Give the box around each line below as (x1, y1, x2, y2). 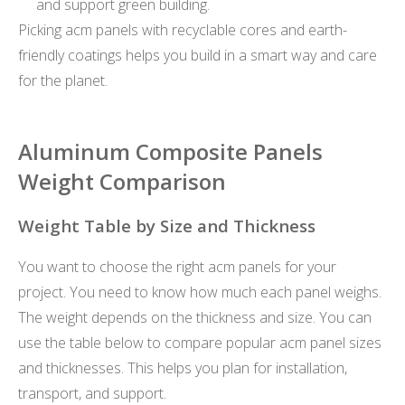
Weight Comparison (18, 166, 226, 197)
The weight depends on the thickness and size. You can (18, 306, 372, 327)
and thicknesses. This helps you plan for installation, (18, 357, 347, 378)
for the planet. (18, 71, 108, 91)
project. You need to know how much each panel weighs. (18, 281, 381, 302)
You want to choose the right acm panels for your (18, 256, 336, 277)
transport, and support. (18, 382, 166, 403)
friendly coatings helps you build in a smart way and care (18, 45, 377, 66)
